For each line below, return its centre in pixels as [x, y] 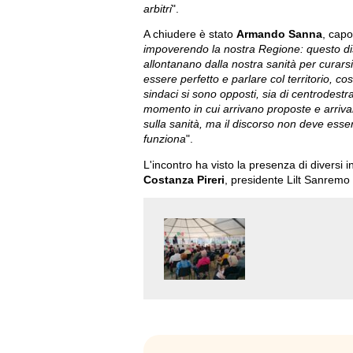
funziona [165, 139]
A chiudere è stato [190, 35]
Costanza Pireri [184, 180]
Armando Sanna [279, 35]
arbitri [158, 9]
